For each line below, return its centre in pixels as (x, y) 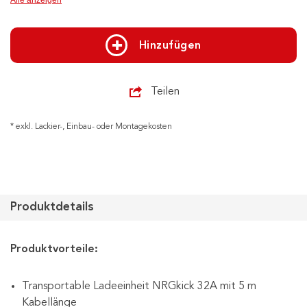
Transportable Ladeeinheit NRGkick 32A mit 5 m (139, 286)
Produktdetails (52, 207)
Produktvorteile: (54, 249)
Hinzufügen (170, 46)
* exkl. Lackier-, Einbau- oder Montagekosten (91, 126)
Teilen (165, 91)
